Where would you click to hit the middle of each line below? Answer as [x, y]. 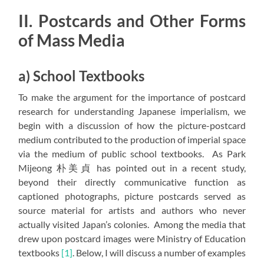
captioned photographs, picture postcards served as [132, 196]
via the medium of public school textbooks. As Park [132, 154]
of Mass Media [72, 40]
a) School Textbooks [82, 76]
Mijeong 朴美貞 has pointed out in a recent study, [132, 168]
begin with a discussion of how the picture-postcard [132, 126]
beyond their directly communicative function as [132, 182]
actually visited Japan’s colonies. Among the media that [132, 225]
